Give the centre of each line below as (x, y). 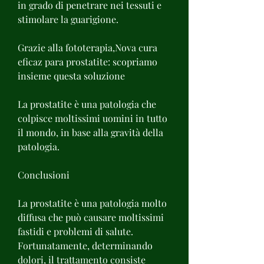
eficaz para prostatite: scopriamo (88, 61)
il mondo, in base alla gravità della (90, 132)
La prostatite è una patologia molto (92, 203)
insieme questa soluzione (71, 75)
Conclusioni (44, 174)
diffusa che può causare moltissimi (91, 217)
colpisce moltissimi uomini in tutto (93, 118)
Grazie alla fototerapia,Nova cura (88, 47)
